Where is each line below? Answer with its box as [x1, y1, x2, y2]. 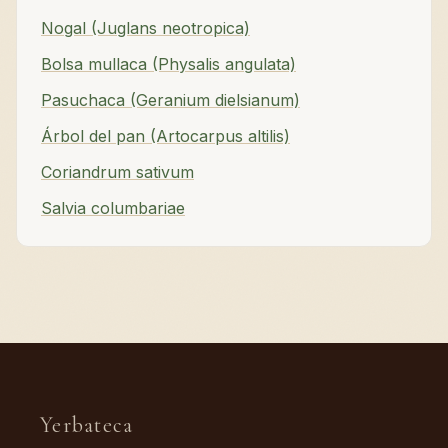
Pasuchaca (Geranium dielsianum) [41, 89, 300, 110]
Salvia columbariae [41, 197, 185, 218]
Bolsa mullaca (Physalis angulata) [41, 53, 296, 74]
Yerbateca [40, 411, 134, 438]
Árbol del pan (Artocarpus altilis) [41, 125, 290, 146]
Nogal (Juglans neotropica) [41, 17, 250, 38]
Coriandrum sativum [41, 161, 194, 182]
